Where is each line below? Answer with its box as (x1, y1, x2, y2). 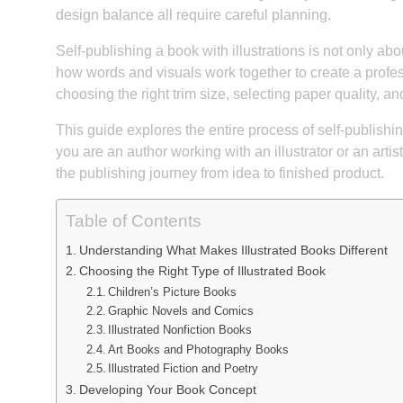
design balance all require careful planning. (56, 6, 331, 22)
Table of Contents (66, 210, 201, 230)
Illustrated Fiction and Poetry (108, 362, 259, 376)
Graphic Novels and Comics (108, 303, 255, 318)
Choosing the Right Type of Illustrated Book (78, 264, 326, 279)
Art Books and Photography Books (108, 342, 290, 356)
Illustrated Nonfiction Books (108, 323, 253, 337)
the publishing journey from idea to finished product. (56, 165, 384, 181)
